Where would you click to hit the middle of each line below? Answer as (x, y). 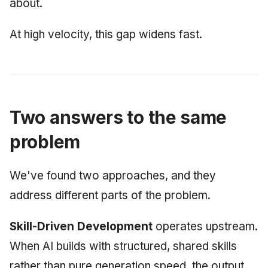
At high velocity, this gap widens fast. (106, 34)
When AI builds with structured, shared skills (123, 246)
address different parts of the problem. (110, 195)
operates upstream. (205, 226)
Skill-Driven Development (81, 226)
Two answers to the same (118, 117)
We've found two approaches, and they (113, 175)
